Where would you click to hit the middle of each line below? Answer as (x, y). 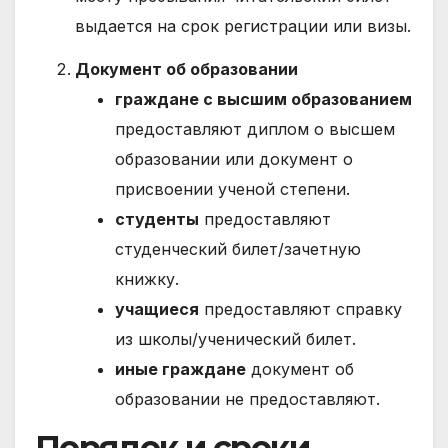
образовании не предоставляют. (247, 398)
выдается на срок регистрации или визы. (243, 26)
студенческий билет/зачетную (238, 248)
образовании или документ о (234, 158)
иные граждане (180, 368)
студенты (157, 218)
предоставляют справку (300, 308)
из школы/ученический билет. (235, 338)
